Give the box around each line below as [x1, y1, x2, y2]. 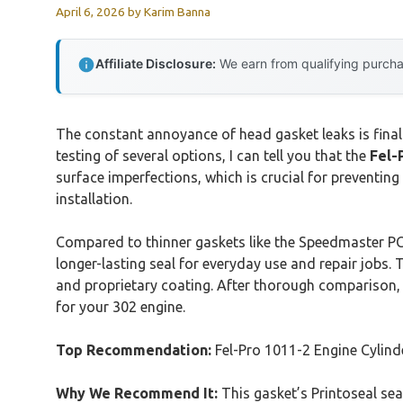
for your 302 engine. [56, 298, 185, 315]
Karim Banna [144, 4, 210, 19]
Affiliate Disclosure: [95, 55, 216, 71]
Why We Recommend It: [56, 384, 218, 401]
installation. [56, 190, 132, 207]
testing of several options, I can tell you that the [56, 147, 370, 164]
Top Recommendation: [56, 341, 211, 358]
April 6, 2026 [56, 4, 125, 19]
